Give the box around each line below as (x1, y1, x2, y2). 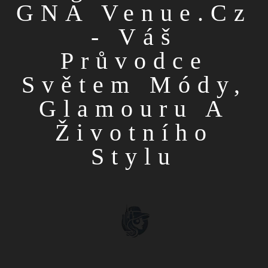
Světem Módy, (21, 71, 247, 98)
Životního (54, 118, 214, 146)
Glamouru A (38, 95, 230, 122)
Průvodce (60, 47, 208, 74)
